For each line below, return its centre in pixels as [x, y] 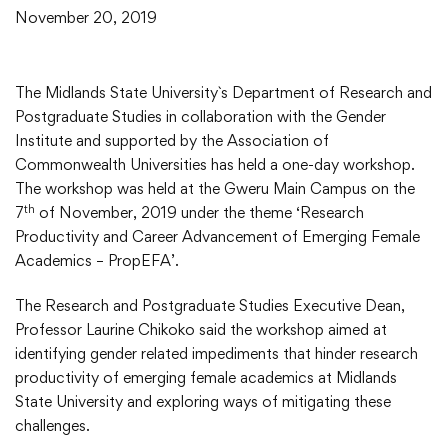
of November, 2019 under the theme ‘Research [199, 213]
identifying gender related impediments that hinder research [216, 354]
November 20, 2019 [86, 18]
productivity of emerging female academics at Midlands [206, 378]
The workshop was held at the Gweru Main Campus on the [215, 189]
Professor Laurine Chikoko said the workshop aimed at [201, 330]
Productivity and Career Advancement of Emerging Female [217, 237]
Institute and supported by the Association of [172, 141]
